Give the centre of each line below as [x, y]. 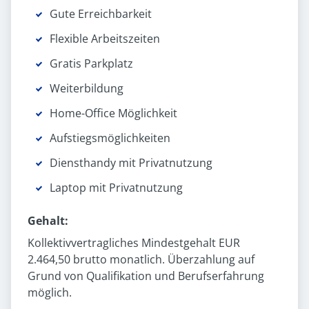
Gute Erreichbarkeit [101, 14]
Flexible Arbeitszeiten [105, 39]
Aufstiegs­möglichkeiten [110, 138]
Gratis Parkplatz [91, 64]
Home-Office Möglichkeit [113, 113]
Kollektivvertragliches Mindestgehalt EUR [134, 243]
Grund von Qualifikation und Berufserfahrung [146, 276]
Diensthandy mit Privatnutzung [131, 163]
